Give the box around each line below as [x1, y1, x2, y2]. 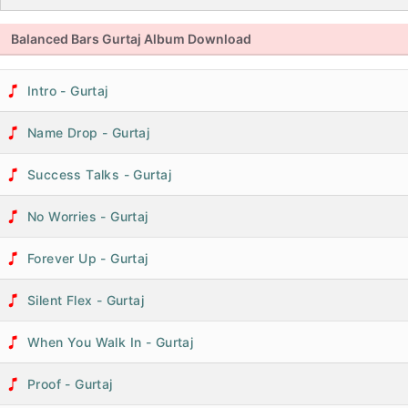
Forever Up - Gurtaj [27, 250, 148, 266]
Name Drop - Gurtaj [27, 125, 150, 140]
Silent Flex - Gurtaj [27, 292, 145, 308]
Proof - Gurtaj [27, 376, 113, 392]
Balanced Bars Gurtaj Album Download [11, 31, 251, 46]
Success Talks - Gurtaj [27, 167, 171, 182]
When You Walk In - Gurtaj [27, 334, 194, 350]
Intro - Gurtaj [27, 83, 108, 98]
